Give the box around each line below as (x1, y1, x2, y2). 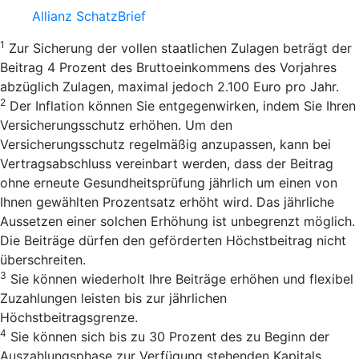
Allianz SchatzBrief (32, 8, 146, 25)
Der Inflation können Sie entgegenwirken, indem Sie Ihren (6, 98, 356, 115)
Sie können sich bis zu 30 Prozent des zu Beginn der (6, 329, 329, 345)
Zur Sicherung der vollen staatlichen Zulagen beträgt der (5, 40, 352, 57)
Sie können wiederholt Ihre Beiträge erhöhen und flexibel (6, 271, 353, 288)
